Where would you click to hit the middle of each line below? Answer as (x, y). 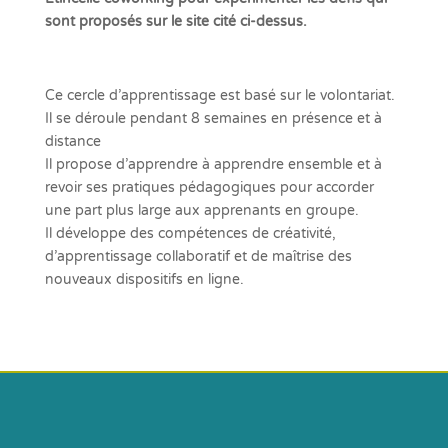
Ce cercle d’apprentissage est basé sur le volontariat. (219, 95)
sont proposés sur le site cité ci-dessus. (177, 21)
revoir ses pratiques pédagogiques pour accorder (209, 187)
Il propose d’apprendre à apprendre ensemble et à (213, 164)
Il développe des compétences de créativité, (190, 233)
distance (72, 141)
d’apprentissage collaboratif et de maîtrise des (198, 256)
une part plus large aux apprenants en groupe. (201, 210)
